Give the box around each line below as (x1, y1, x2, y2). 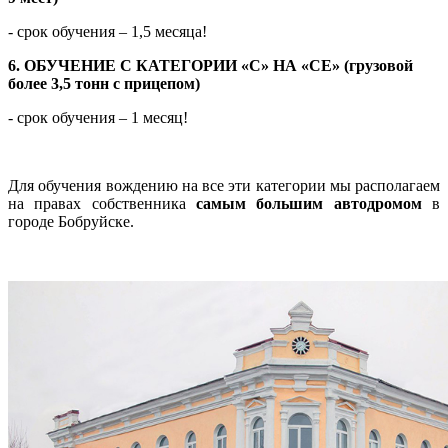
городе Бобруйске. (8, 213, 134, 231)
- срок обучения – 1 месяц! (8, 109, 188, 127)
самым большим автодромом (196, 195, 422, 213)
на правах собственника (8, 195, 196, 213)
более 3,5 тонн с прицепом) (8, 75, 200, 93)
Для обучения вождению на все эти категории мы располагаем (8, 177, 440, 195)
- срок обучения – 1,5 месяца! (8, 23, 207, 41)
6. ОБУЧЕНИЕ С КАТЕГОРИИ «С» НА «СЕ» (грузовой (8, 57, 413, 75)
